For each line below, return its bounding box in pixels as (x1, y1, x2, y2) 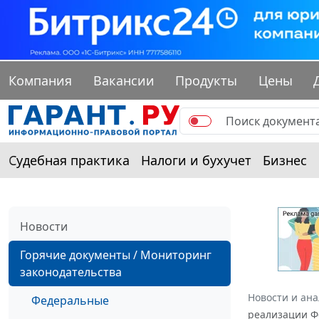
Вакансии (93, 72, 155, 90)
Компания (9, 72, 72, 90)
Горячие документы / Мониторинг (20, 247, 211, 263)
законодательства (20, 264, 122, 281)
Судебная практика (9, 152, 130, 169)
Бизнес (263, 152, 307, 169)
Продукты (175, 72, 238, 90)
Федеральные (31, 293, 109, 309)
